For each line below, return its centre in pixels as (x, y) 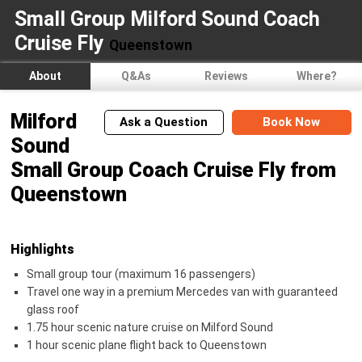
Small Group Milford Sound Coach (167, 19)
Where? (317, 76)
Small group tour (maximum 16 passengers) (141, 274)
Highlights (43, 249)
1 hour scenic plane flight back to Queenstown (147, 345)
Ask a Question (164, 122)
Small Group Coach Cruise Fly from (174, 170)
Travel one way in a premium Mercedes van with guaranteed (183, 292)
